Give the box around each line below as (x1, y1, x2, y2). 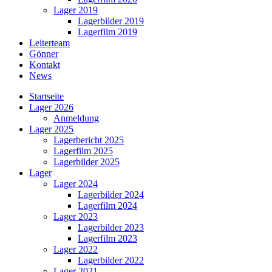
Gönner (29, 49, 58, 59)
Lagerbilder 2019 (78, 16, 144, 26)
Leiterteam (29, 38, 70, 48)
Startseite (29, 91, 64, 101)
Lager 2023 (53, 211, 98, 222)
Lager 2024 (53, 178, 98, 189)
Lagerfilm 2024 (78, 200, 137, 211)
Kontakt (29, 59, 60, 70)
